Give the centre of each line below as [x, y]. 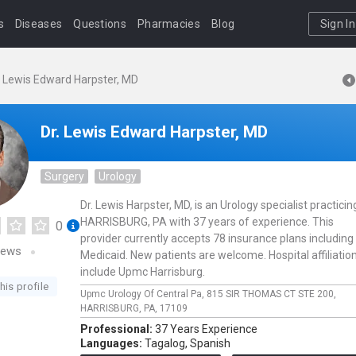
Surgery [64, 176]
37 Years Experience [206, 329]
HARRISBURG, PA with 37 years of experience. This [207, 222]
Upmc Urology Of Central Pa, [143, 294]
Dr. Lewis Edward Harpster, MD [154, 132]
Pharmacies [168, 24]
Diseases [39, 24]
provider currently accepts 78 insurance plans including [217, 238]
